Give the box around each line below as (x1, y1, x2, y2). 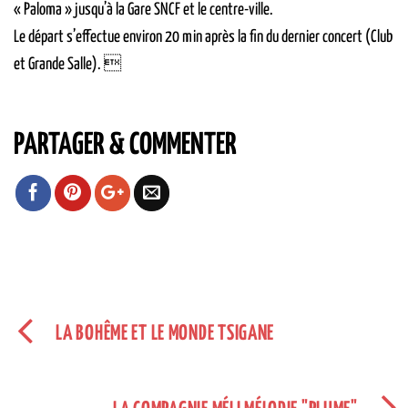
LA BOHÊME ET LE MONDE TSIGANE (56, 323, 275, 345)
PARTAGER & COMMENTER (14, 130, 237, 160)
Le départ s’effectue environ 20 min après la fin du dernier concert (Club (14, 28, 393, 46)
